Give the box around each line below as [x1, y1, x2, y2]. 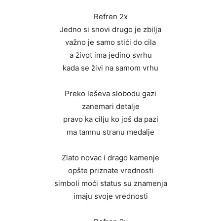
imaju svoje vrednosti [73, 191, 148, 201]
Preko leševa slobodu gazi [65, 89, 156, 99]
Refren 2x [93, 12, 128, 22]
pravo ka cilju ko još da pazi [63, 114, 158, 124]
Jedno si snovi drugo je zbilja [60, 25, 161, 35]
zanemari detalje [81, 102, 140, 111]
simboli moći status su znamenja [54, 179, 167, 188]
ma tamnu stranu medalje [67, 127, 154, 137]
